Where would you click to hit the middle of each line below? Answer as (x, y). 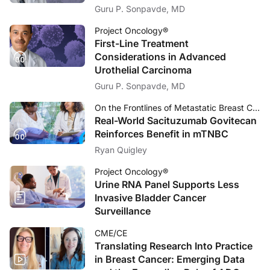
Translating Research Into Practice (174, 246)
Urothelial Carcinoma (143, 70)
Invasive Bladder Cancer (150, 197)
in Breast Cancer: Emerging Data (170, 259)
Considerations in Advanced (160, 56)
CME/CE (111, 233)
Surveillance (123, 211)
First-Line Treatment (142, 43)
